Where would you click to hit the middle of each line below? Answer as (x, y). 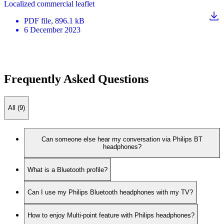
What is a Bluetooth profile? (67, 169)
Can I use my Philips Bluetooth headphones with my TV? (110, 192)
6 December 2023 (52, 30)
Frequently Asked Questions (76, 79)
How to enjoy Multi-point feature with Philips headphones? (111, 215)
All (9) (16, 108)
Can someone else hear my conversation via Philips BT (122, 139)
